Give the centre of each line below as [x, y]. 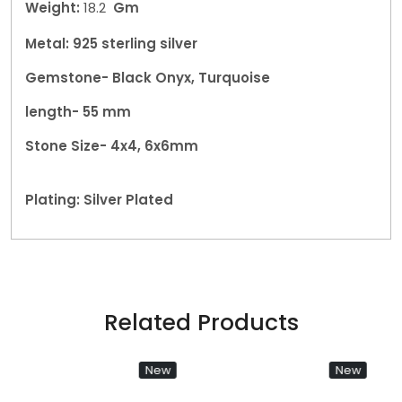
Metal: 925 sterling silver [111, 44]
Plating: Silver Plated [99, 200]
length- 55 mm [78, 112]
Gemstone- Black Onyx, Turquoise [148, 78]
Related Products [201, 323]
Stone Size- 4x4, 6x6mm [112, 146]
